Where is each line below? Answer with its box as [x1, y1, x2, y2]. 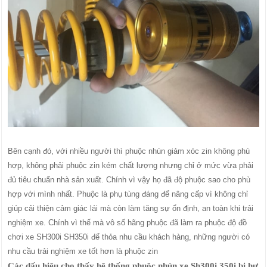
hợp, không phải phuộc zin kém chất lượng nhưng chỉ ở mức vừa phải [8, 160, 254, 170]
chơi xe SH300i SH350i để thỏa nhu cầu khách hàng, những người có [8, 232, 250, 241]
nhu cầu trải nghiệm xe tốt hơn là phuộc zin [8, 246, 159, 256]
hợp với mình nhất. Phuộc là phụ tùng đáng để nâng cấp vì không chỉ [8, 189, 249, 198]
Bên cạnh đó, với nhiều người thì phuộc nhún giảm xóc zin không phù [8, 146, 250, 156]
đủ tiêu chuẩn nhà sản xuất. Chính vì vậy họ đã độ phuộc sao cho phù [8, 175, 251, 184]
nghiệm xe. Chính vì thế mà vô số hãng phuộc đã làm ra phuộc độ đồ [8, 218, 247, 227]
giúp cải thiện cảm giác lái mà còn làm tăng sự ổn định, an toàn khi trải [8, 203, 254, 213]
